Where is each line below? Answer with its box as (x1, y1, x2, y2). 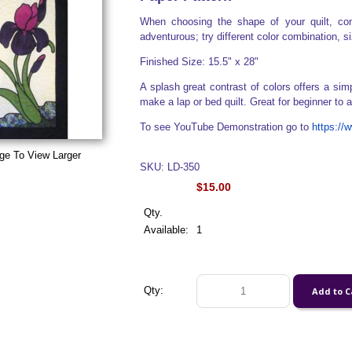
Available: (143, 224, 189, 236)
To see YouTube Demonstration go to (139, 121, 312, 133)
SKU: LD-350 (139, 161, 200, 173)
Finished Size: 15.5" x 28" (139, 56, 258, 68)
